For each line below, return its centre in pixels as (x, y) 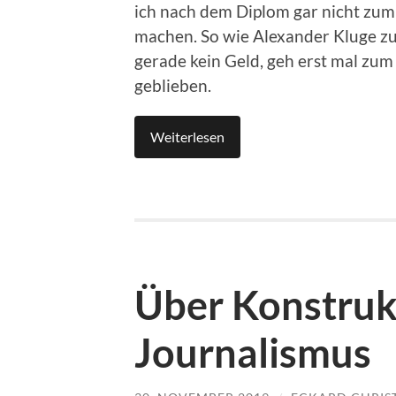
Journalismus (253, 353)
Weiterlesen (187, 137)
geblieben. (175, 86)
